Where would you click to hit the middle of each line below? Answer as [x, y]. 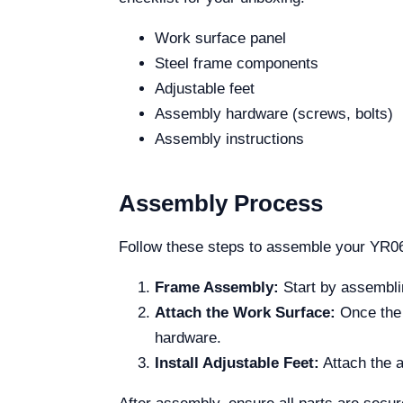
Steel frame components [237, 63]
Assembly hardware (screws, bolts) [274, 114]
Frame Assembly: [217, 287]
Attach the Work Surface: [245, 313]
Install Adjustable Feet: [237, 363]
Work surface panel [220, 38]
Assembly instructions [229, 139]
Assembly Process [221, 203]
